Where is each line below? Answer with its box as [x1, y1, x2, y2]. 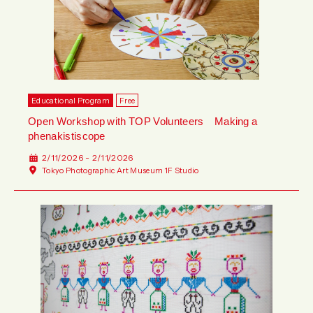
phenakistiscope [28, 127, 105, 143]
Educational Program [31, 94, 110, 106]
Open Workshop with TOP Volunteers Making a [28, 112, 258, 129]
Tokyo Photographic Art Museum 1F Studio [42, 163, 199, 176]
